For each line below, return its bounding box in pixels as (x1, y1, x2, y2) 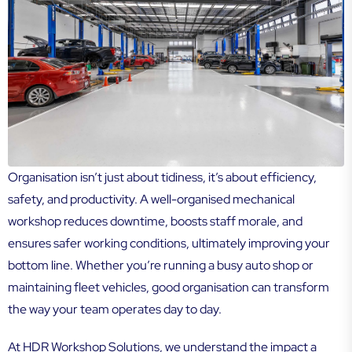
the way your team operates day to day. (8, 301, 222, 318)
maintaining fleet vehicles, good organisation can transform (8, 279, 329, 296)
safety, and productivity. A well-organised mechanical (8, 191, 295, 208)
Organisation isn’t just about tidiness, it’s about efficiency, (8, 169, 317, 186)
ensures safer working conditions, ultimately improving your (8, 235, 330, 252)
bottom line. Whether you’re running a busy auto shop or (8, 257, 313, 274)
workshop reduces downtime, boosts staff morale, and (8, 213, 302, 230)
